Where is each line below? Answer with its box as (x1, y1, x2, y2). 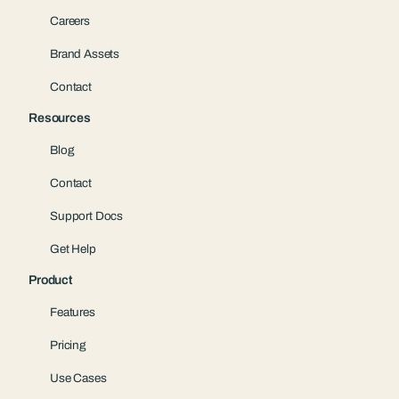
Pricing (50, 338, 86, 353)
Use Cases (50, 371, 107, 386)
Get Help (50, 241, 96, 256)
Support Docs (50, 208, 124, 223)
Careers (50, 13, 90, 28)
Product (28, 273, 72, 288)
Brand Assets (50, 46, 120, 61)
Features (50, 305, 95, 320)
